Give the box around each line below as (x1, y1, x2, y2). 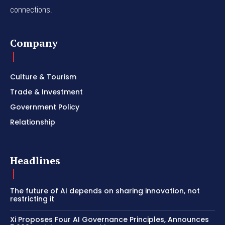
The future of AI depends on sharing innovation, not (10, 185, 200, 196)
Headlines (10, 153, 60, 167)
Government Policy (10, 101, 79, 112)
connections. (10, 5, 52, 15)
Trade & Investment (10, 86, 83, 97)
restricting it (10, 193, 54, 204)
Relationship (10, 117, 55, 127)
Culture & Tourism (10, 71, 76, 82)
